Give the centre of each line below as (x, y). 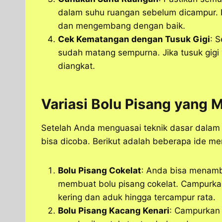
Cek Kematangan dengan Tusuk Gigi (134, 39)
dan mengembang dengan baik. (122, 26)
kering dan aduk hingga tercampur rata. (137, 197)
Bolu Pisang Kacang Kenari (114, 211)
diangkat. (77, 66)
